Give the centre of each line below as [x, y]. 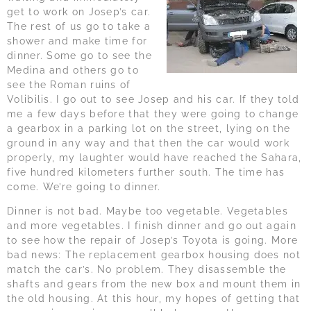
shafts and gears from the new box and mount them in [154, 284]
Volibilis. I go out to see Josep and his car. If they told [153, 99]
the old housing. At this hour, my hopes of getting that [154, 299]
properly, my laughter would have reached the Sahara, [154, 157]
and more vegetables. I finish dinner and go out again [152, 226]
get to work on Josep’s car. [79, 11]
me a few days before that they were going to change [153, 114]
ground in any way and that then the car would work [148, 143]
